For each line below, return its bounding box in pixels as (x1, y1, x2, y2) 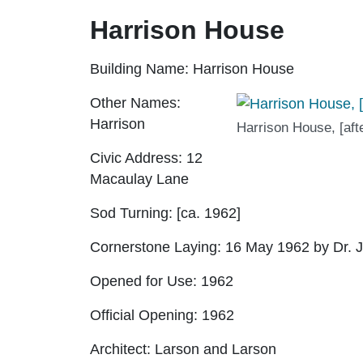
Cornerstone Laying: (90, 238, 221, 255)
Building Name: (90, 60, 189, 77)
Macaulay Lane (90, 170, 189, 187)
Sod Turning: (90, 204, 173, 221)
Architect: (90, 340, 151, 357)
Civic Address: (90, 149, 182, 166)
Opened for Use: (90, 272, 197, 289)
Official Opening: (90, 306, 198, 323)
